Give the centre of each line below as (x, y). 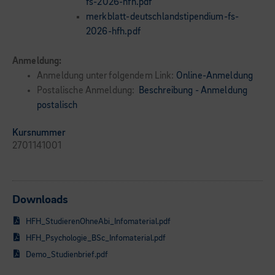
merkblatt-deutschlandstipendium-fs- (163, 17)
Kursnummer (39, 133)
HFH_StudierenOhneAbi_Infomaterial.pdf (98, 222)
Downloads (40, 200)
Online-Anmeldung (215, 76)
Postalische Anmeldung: (88, 91)
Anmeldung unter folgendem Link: (107, 76)
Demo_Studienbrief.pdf (67, 255)
